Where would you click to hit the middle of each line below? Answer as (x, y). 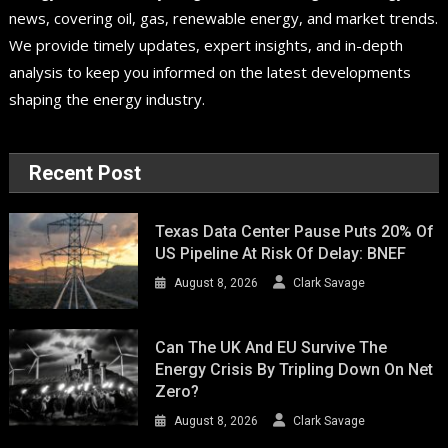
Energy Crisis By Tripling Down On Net (294, 370)
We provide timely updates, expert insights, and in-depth (206, 44)
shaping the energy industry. (107, 98)
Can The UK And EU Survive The (271, 348)
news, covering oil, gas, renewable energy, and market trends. (224, 17)
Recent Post (85, 172)
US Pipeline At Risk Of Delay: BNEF (281, 253)
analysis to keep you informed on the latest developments (210, 71)
